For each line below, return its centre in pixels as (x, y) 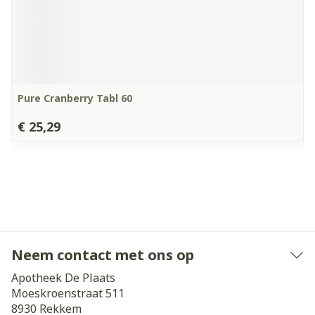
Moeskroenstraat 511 (68, 293)
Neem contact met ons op (103, 255)
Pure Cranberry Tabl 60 (75, 98)
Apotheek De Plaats (63, 278)
